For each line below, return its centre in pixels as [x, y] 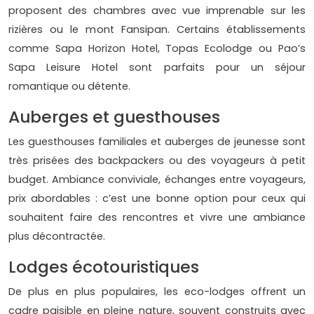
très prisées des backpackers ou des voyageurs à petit [157, 161]
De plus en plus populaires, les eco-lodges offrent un [157, 292]
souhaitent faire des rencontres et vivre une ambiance [157, 218]
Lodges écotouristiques [104, 267]
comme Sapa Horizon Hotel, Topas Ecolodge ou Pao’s [157, 49]
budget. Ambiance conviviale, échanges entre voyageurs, [157, 180]
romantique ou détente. [69, 87]
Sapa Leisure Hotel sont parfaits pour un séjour [157, 68]
